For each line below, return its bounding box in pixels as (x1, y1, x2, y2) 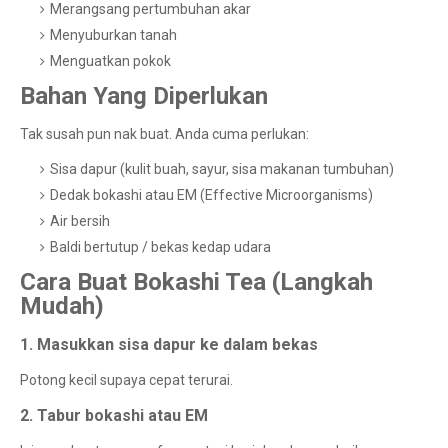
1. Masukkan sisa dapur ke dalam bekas (20, 335, 318, 355)
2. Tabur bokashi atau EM (20, 406, 208, 426)
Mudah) (20, 292, 104, 321)
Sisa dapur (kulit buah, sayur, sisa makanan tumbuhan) (50, 161, 394, 178)
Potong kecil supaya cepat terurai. (20, 372, 233, 389)
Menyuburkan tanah (50, 27, 177, 44)
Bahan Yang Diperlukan (20, 82, 268, 111)
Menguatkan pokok (50, 53, 171, 70)
